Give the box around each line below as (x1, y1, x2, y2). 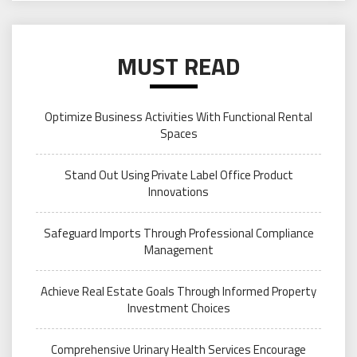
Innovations (148, 182, 209, 202)
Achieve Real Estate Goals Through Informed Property (41, 282, 316, 301)
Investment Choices (127, 299, 230, 318)
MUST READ (117, 48, 240, 85)
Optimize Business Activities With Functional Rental (45, 108, 312, 127)
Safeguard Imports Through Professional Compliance (43, 224, 314, 243)
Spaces (159, 124, 198, 143)
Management (143, 241, 214, 260)
